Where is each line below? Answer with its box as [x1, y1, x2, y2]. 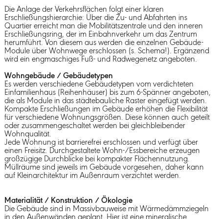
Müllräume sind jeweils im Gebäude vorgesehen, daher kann [4, 163, 204, 172]
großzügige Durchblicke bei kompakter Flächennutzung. [4, 154, 190, 163]
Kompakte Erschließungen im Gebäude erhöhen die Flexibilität [4, 105, 208, 113]
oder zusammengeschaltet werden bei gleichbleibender [4, 121, 185, 130]
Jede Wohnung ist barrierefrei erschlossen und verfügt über [4, 138, 198, 147]
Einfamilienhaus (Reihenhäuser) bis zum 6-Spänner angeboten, [4, 88, 211, 97]
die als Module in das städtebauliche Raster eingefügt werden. [4, 96, 207, 105]
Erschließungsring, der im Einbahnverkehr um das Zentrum [4, 30, 197, 39]
